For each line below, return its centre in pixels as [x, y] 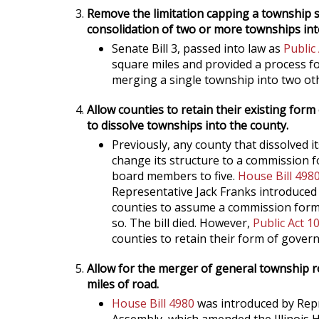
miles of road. [123, 284]
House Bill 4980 [153, 303]
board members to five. [175, 176]
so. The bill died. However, [182, 223]
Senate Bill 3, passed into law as [198, 48]
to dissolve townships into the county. [188, 125]
